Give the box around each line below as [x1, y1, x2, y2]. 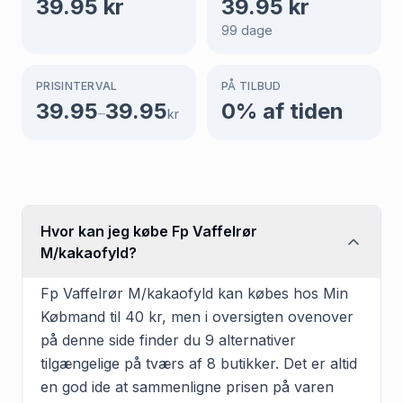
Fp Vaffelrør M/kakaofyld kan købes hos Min [40, 283, 348, 302]
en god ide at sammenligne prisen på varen [40, 377, 334, 396]
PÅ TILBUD [221, 78, 282, 93]
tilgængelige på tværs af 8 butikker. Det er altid [40, 354, 357, 372]
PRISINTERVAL [36, 78, 118, 93]
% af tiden [236, 97, 344, 124]
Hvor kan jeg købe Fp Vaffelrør [40, 221, 257, 240]
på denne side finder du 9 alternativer [40, 330, 296, 349]
